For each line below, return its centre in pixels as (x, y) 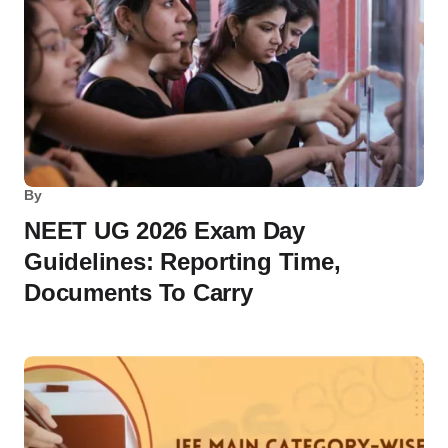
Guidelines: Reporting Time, (182, 262)
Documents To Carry (138, 293)
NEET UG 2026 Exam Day (164, 231)
